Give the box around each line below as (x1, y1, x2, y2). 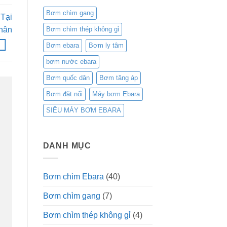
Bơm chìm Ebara (43, 172, 104, 181)
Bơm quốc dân (46, 74, 90, 82)
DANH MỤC (43, 141, 91, 150)
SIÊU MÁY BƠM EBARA (46, 106, 121, 115)
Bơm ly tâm (88, 42, 124, 50)
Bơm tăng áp (99, 74, 138, 82)
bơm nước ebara (46, 58, 96, 66)
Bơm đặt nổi (46, 90, 83, 98)
